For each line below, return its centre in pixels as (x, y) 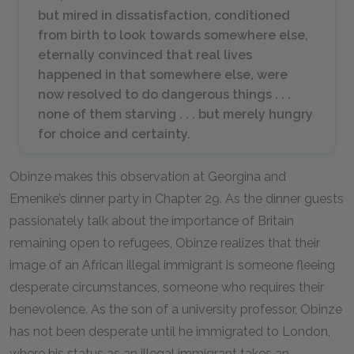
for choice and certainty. (114, 134)
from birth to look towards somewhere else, (173, 35)
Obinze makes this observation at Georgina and (148, 177)
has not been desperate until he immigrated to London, (170, 331)
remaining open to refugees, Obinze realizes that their (165, 243)
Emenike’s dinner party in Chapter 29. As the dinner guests (177, 199)
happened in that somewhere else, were (163, 75)
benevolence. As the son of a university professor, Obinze (176, 309)
